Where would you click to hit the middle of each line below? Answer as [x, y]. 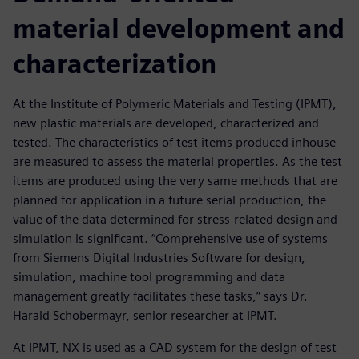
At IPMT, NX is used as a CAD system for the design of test [175, 348]
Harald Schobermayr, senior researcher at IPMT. [145, 316]
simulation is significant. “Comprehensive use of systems [170, 239]
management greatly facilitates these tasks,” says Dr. [160, 296]
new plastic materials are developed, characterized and [166, 123]
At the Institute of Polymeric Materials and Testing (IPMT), [175, 104]
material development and [179, 29]
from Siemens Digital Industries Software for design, [159, 258]
